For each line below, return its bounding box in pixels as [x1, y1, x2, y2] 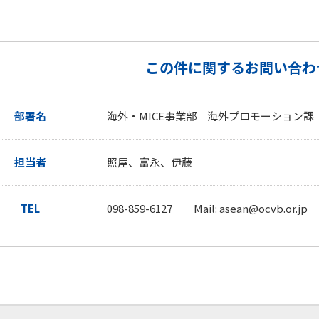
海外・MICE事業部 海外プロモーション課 [107, 108, 314, 123]
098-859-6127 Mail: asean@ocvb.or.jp [107, 201, 308, 216]
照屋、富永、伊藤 [107, 155, 192, 169]
